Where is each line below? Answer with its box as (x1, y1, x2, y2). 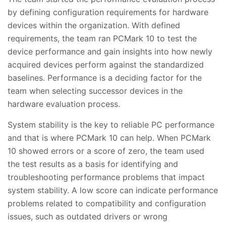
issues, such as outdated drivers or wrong (8, 211, 167, 221)
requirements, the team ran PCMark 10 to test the (8, 33, 197, 43)
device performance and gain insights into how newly (8, 46, 212, 56)
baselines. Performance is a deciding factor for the (8, 72, 202, 83)
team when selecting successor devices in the (8, 85, 183, 96)
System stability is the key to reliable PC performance (8, 119, 214, 130)
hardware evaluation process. (8, 98, 120, 109)
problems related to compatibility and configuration (8, 198, 206, 208)
